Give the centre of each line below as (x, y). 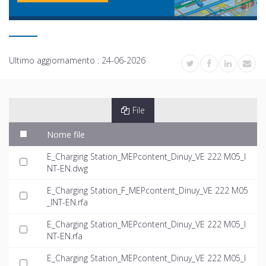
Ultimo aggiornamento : (55, 60)
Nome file (66, 134)
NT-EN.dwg (67, 168)
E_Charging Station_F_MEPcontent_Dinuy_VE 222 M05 (148, 190)
